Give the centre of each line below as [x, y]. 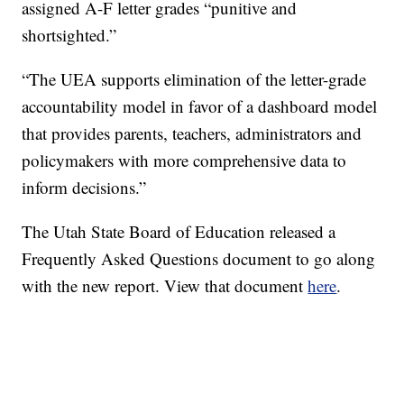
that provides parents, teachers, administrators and [192, 133]
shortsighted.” [69, 35]
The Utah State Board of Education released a [179, 232]
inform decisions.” [84, 188]
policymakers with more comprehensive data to [184, 161]
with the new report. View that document [165, 286]
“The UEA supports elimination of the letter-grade [194, 79]
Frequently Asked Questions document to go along [199, 259]
